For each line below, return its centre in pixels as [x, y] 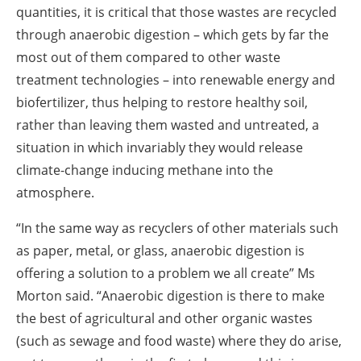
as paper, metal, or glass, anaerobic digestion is [160, 250]
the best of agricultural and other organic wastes [164, 318]
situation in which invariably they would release [160, 147]
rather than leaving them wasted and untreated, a [168, 124]
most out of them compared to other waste [148, 57]
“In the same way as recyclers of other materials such [177, 228]
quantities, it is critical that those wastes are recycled [176, 12]
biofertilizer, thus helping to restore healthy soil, [162, 102]
